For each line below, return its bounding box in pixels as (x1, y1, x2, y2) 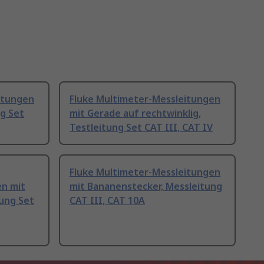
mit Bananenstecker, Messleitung (70, 180, 222, 193)
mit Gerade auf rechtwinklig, (70, 107, 201, 120)
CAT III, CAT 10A (70, 194, 145, 207)
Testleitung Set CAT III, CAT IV (70, 121, 213, 134)
